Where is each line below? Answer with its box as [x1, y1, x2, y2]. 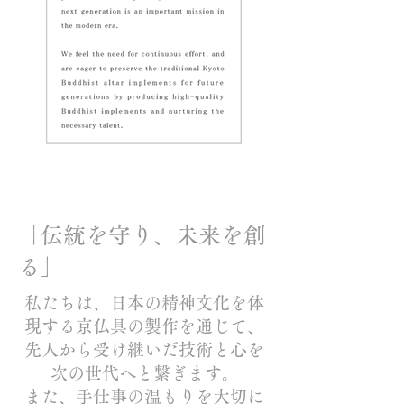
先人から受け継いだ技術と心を [24, 340, 264, 358]
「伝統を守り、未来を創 [18, 223, 266, 246]
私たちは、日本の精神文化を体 [24, 293, 264, 311]
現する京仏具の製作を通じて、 [24, 317, 264, 335]
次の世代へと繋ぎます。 [50, 363, 239, 381]
